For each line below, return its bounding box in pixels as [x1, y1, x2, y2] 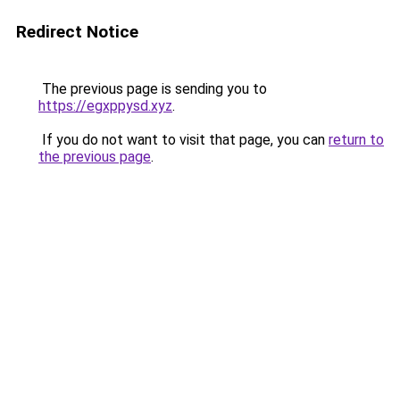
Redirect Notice [16, 21, 138, 42]
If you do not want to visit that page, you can [38, 131, 329, 148]
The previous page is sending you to [38, 80, 267, 97]
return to [329, 131, 384, 148]
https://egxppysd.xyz [38, 97, 172, 114]
